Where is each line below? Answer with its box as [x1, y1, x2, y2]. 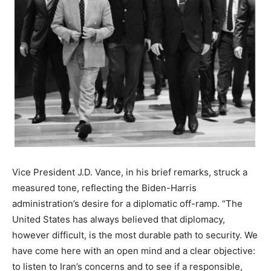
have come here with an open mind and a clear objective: [12, 245, 255, 257]
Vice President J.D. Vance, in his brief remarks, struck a [12, 166, 247, 178]
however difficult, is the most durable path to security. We [12, 229, 258, 241]
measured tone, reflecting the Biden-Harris [12, 182, 197, 194]
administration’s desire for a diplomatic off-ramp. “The [12, 198, 243, 210]
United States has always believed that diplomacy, [12, 214, 225, 226]
